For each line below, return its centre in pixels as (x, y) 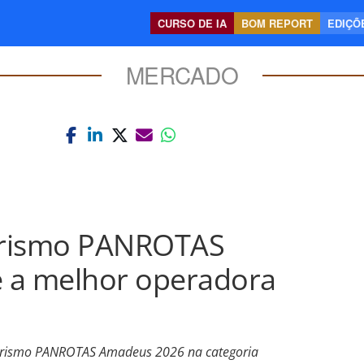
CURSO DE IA (192, 23)
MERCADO (182, 75)
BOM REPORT (277, 23)
